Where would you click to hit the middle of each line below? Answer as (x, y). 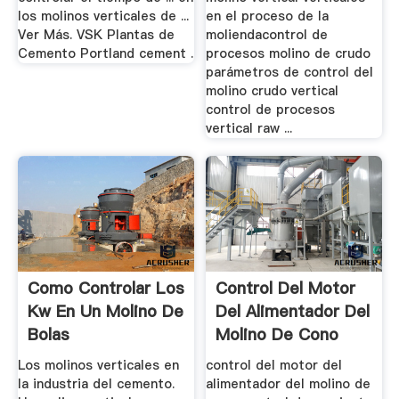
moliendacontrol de (267, 35)
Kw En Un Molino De (105, 311)
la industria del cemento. (96, 384)
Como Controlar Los (106, 288)
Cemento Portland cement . (105, 53)
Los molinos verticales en (98, 366)
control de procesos (271, 110)
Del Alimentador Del (293, 311)
